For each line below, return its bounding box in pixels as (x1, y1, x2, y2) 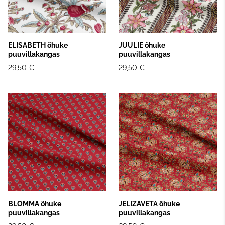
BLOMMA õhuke (8, 199, 61, 208)
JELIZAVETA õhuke (119, 199, 180, 208)
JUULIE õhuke (119, 41, 165, 49)
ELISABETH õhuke (8, 41, 68, 49)
